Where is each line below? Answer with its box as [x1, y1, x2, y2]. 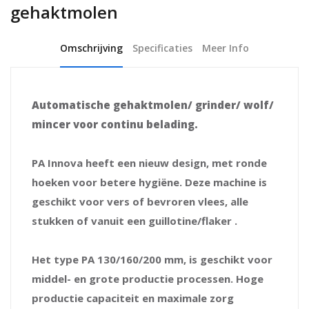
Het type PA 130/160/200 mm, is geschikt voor [32, 252, 272, 266]
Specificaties [132, 41, 192, 54]
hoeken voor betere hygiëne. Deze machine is [32, 175, 267, 189]
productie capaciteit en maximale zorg [32, 290, 234, 305]
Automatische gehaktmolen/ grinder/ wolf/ [32, 97, 274, 112]
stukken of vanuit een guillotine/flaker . [32, 213, 237, 228]
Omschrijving [60, 41, 123, 54]
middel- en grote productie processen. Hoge [32, 271, 263, 286]
